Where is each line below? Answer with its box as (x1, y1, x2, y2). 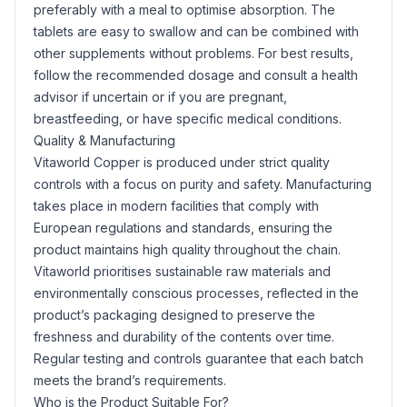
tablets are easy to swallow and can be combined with (34, 24, 359, 39)
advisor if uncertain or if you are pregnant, (34, 89, 287, 104)
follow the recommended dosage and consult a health (34, 67, 358, 83)
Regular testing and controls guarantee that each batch (34, 351, 363, 366)
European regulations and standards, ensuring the (34, 220, 333, 235)
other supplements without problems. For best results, (34, 45, 353, 61)
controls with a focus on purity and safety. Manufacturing (34, 176, 372, 192)
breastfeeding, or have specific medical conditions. (34, 111, 342, 126)
